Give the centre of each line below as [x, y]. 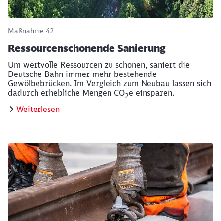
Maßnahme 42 [31, 31]
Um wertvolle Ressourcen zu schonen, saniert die [99, 65]
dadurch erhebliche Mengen [61, 93]
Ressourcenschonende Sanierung [87, 48]
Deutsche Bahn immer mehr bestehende [82, 74]
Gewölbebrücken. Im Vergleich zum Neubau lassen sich [110, 84]
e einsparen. [151, 93]
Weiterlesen [38, 109]
